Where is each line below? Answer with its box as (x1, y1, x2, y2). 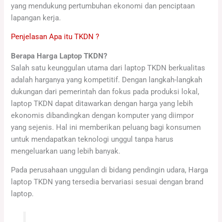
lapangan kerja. (11, 13, 61, 22)
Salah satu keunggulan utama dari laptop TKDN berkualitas (11, 63, 206, 72)
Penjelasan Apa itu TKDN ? (11, 32, 100, 42)
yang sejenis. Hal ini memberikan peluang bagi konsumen (11, 122, 201, 132)
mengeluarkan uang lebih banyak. (11, 146, 121, 156)
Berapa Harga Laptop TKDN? (11, 51, 108, 60)
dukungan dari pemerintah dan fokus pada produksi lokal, (11, 87, 200, 96)
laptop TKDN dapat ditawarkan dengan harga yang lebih (11, 99, 193, 108)
